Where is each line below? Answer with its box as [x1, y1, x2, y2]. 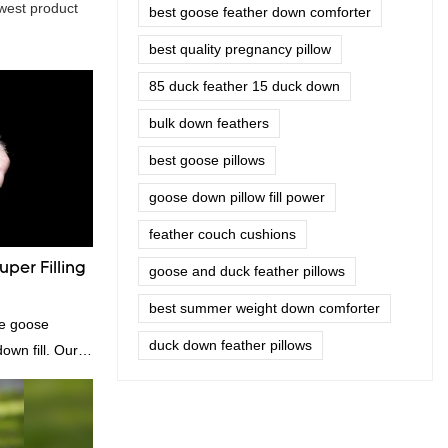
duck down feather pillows [149, 337, 312, 354]
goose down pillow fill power [149, 189, 325, 206]
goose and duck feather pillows [149, 263, 345, 280]
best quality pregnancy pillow [149, 41, 331, 58]
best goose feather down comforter [149, 4, 371, 21]
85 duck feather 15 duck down [149, 78, 340, 95]
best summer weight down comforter [149, 300, 380, 317]
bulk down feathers [149, 115, 269, 132]
